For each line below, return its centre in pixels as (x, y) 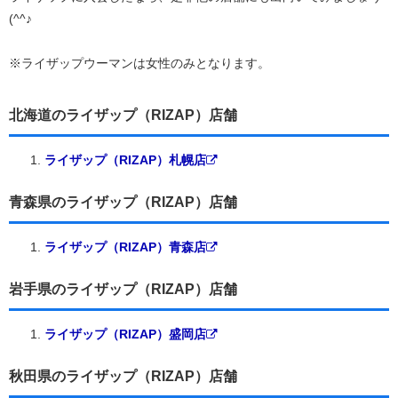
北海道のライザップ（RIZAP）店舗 (123, 115)
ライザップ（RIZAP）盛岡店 (125, 334)
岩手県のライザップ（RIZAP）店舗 (123, 289)
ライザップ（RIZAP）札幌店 (125, 159)
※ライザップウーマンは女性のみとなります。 (139, 63)
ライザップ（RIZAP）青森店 (125, 247)
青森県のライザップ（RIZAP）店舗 (123, 202)
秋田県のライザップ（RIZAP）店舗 (123, 376)
